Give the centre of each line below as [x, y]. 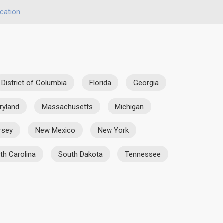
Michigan [129, 106]
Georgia [146, 82]
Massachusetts [67, 106]
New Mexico [55, 130]
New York [113, 130]
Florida [100, 82]
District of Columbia [34, 82]
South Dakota [80, 154]
